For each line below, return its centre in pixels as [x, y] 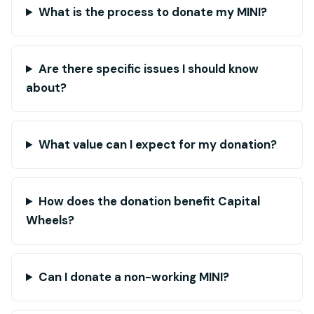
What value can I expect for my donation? [157, 144]
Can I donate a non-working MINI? [134, 277]
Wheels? [50, 220]
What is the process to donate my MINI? [152, 12]
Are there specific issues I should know [148, 69]
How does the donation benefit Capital [149, 201]
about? [46, 88]
